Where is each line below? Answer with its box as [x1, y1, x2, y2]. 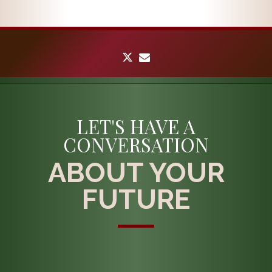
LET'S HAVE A [76, 113, 195, 139]
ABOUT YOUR [47, 156, 225, 189]
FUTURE [81, 183, 191, 216]
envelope [152, 49, 203, 63]
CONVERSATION [63, 131, 209, 157]
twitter [135, 49, 171, 63]
